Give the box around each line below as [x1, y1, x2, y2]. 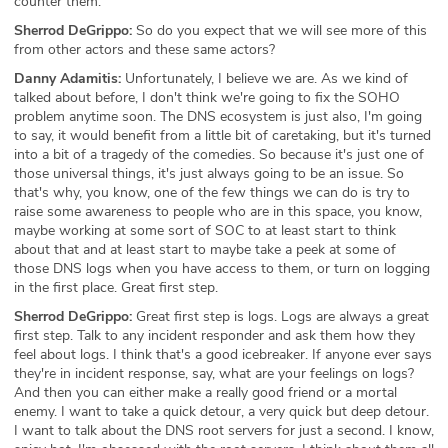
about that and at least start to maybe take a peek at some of [14, 239, 396, 259]
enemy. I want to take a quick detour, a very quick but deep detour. [14, 401, 429, 421]
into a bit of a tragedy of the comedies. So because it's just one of [14, 144, 424, 164]
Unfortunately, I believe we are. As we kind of [121, 68, 408, 88]
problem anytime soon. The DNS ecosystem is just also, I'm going [14, 106, 422, 126]
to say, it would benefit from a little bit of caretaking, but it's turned [14, 125, 431, 145]
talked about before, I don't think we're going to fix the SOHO [14, 87, 400, 107]
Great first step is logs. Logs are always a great [132, 306, 429, 326]
